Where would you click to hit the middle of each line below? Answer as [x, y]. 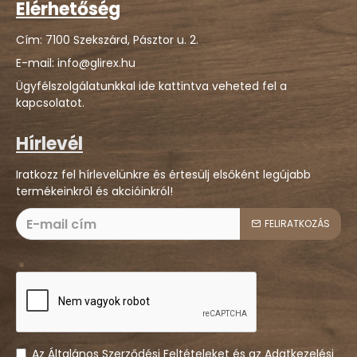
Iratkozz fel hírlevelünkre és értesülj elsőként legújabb [163, 175]
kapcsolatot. [50, 103]
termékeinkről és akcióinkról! [94, 191]
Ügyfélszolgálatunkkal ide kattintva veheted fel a [151, 86]
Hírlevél [49, 144]
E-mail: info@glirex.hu [76, 63]
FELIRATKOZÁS [297, 224]
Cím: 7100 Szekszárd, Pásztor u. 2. [107, 40]
